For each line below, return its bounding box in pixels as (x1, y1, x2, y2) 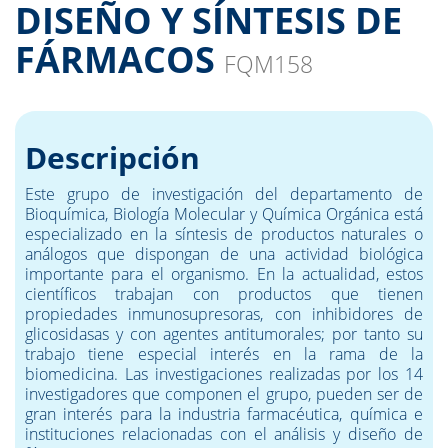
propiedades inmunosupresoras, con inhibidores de (25, 303, 423, 326)
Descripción (25, 137, 200, 179)
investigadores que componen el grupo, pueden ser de (25, 383, 423, 406)
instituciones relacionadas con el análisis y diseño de (25, 423, 423, 446)
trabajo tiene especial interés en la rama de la (25, 343, 423, 366)
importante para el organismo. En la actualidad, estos (25, 263, 423, 286)
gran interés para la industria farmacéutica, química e (25, 403, 423, 426)
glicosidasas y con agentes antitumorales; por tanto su (25, 323, 423, 346)
